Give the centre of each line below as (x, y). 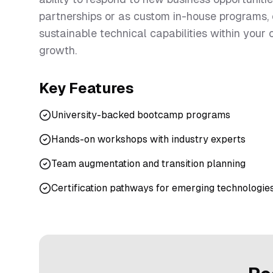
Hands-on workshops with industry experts (148, 139)
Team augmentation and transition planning (148, 164)
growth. (58, 50)
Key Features (87, 88)
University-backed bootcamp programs (141, 115)
